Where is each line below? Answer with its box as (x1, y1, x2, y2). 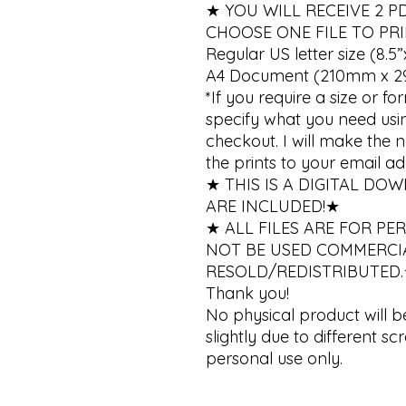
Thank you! (206, 283, 289, 304)
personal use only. (206, 348, 343, 369)
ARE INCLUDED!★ (206, 196, 344, 217)
